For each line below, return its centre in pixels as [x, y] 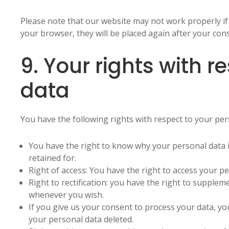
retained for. [52, 158]
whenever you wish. [66, 195]
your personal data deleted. [81, 219]
